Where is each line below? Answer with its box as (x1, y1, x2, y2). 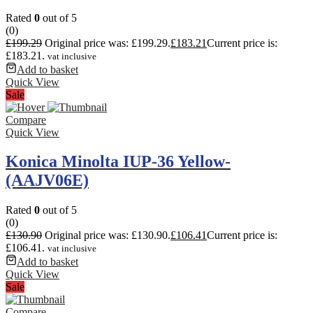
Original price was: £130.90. (45, 229, 170, 242)
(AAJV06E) (6, 171, 89, 190)
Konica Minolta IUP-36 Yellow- (6, 152, 231, 171)
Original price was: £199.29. (45, 36, 170, 49)
